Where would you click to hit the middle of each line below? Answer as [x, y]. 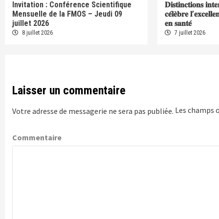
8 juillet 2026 [37, 33]
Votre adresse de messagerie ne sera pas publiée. [93, 111]
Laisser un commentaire [69, 90]
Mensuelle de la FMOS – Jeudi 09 [67, 14]
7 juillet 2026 [189, 33]
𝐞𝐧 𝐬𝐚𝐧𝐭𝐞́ [178, 23]
